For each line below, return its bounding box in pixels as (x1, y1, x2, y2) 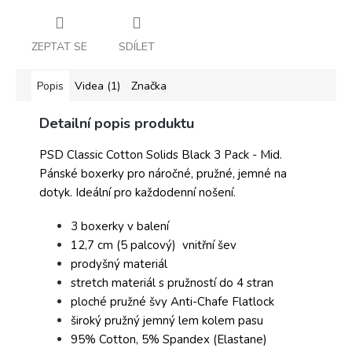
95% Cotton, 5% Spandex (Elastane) (71, 331, 267, 347)
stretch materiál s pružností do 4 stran (71, 274, 273, 291)
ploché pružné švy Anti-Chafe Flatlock (71, 293, 274, 310)
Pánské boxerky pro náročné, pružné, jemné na (39, 165, 287, 181)
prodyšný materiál (71, 255, 167, 272)
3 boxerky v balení (71, 218, 169, 234)
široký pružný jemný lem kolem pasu (71, 312, 263, 328)
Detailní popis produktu (39, 113, 194, 133)
